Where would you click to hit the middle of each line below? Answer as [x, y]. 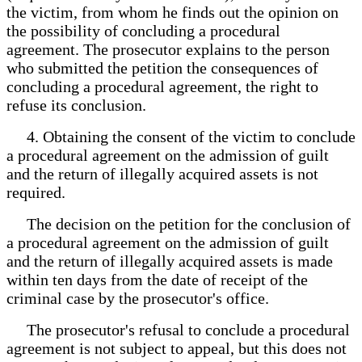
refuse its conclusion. [76, 105]
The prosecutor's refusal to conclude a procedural [178, 329]
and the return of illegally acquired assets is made [170, 261]
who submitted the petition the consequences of [162, 67]
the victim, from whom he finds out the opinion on [173, 12]
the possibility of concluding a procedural [143, 30]
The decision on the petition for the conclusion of [179, 223]
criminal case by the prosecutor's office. [138, 298]
